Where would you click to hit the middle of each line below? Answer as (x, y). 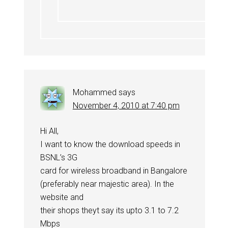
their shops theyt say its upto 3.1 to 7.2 (109, 210)
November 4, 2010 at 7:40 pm (126, 105)
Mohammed (94, 92)
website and (62, 197)
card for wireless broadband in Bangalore (113, 170)
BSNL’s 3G (59, 157)
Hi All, (49, 131)
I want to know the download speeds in (110, 144)
